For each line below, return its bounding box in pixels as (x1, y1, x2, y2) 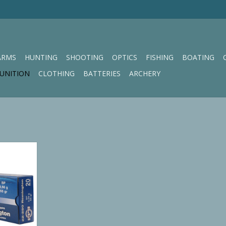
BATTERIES (83, 69, 121, 78)
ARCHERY (129, 69, 160, 78)
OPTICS (112, 52, 137, 62)
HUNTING (25, 52, 58, 62)
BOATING (182, 52, 214, 62)
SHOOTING (66, 52, 103, 62)
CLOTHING (38, 69, 75, 78)
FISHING (146, 52, 174, 62)
